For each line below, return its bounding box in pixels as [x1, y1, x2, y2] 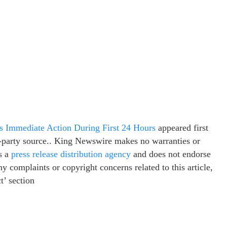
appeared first [156, 123, 208, 133]
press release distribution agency [11, 149, 131, 159]
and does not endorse [131, 149, 211, 159]
